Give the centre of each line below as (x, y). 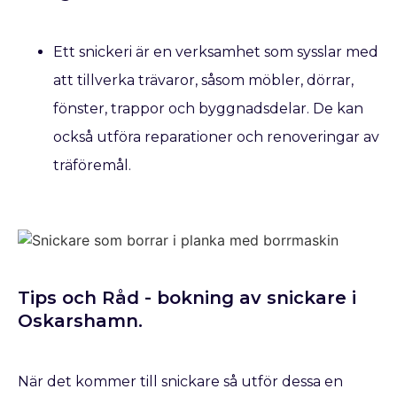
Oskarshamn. (80, 320)
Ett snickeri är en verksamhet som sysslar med (216, 51)
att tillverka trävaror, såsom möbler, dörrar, (203, 80)
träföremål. (92, 165)
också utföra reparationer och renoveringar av (216, 136)
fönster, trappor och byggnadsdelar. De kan (208, 108)
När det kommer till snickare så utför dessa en (180, 381)
